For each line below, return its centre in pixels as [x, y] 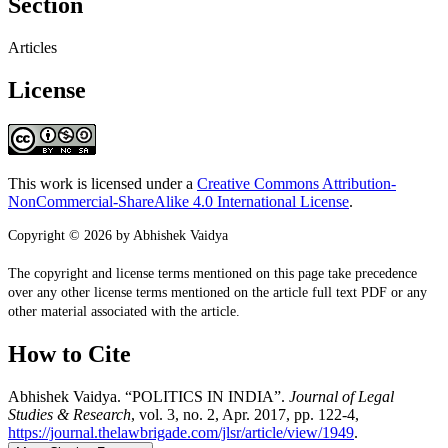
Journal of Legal [341, 396]
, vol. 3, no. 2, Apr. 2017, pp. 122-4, [245, 414]
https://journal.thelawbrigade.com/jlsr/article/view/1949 [181, 432]
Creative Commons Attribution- [296, 183]
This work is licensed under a [102, 183]
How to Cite [69, 353]
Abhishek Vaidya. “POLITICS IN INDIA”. [148, 396]
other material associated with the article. [124, 311]
